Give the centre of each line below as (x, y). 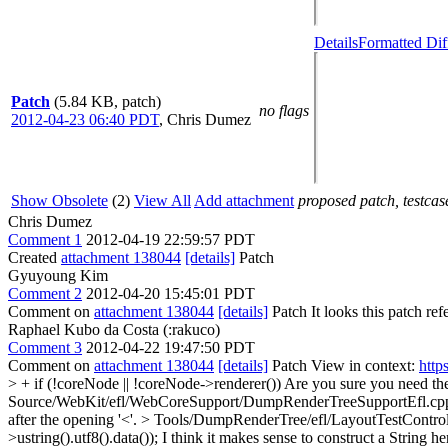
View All (162, 200)
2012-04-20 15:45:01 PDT (170, 293)
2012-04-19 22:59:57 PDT (170, 239)
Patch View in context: (343, 365)
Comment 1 (45, 239)
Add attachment (244, 200)
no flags (284, 110)
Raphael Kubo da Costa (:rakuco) (114, 329)
